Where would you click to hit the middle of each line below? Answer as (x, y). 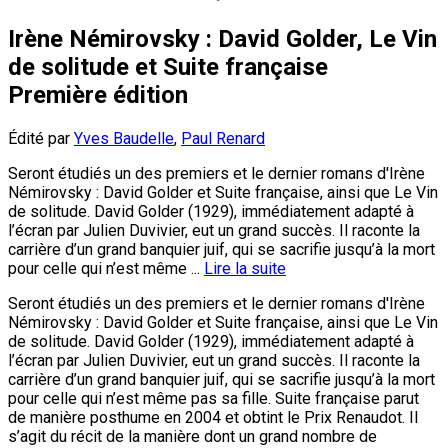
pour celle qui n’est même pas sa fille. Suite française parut (213, 398)
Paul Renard (223, 138)
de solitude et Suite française (168, 66)
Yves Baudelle (124, 138)
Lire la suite (245, 268)
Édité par (41, 138)
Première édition (98, 94)
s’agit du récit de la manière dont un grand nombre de (192, 436)
